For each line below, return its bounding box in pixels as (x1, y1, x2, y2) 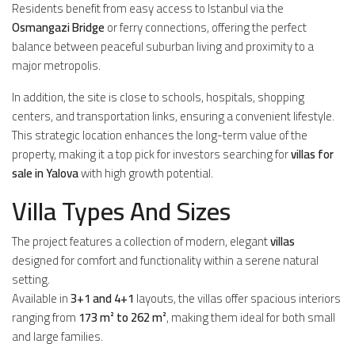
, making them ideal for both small (166, 305, 335, 329)
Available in (12, 286, 71, 310)
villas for (291, 142, 334, 166)
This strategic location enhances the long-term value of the (12, 123, 307, 147)
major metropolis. (12, 53, 101, 77)
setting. (12, 267, 50, 291)
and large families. (12, 324, 103, 348)
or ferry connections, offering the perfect (105, 15, 307, 39)
